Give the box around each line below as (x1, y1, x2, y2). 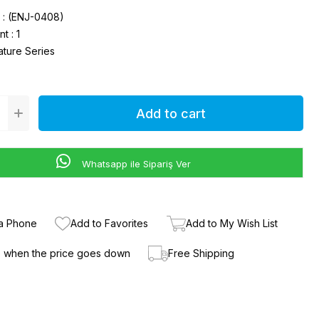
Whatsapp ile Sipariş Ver (79, 157, 191, 169)
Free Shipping (168, 247, 235, 260)
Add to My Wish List (186, 217, 278, 230)
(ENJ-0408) (8, 11, 64, 23)
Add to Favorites (70, 217, 149, 230)
